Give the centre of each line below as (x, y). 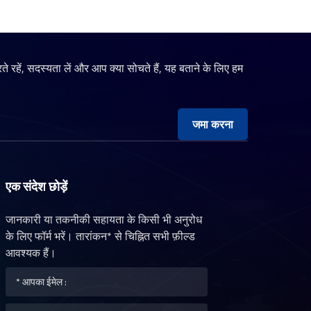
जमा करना (212, 125)
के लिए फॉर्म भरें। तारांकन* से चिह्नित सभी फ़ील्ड (101, 236)
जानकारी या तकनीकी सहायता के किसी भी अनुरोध (104, 219)
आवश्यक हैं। (31, 252)
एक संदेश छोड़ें (37, 187)
